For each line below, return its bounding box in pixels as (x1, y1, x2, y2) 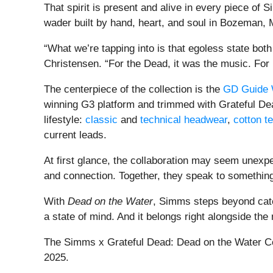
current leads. (44, 129, 107, 141)
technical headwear (140, 114, 227, 126)
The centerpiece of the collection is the (44, 83, 223, 96)
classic (85, 114, 118, 126)
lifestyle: (44, 114, 85, 126)
